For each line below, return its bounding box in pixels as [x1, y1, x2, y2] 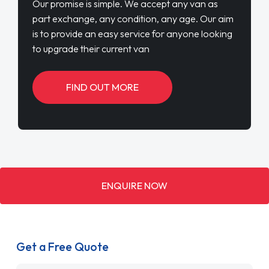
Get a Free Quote [16, 240, 109, 255]
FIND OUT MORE [65, 81, 139, 93]
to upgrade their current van [32, 43, 150, 55]
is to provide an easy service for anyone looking [32, 28, 232, 40]
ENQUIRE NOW [101, 180, 168, 192]
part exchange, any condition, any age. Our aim [32, 13, 234, 25]
